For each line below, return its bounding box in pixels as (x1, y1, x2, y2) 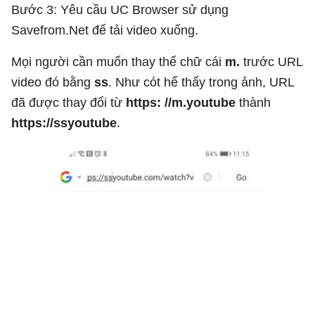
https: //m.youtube (126, 95, 236, 110)
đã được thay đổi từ (11, 95, 126, 110)
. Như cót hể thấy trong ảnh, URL (108, 75, 294, 89)
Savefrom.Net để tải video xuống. (11, 22, 198, 37)
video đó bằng (11, 75, 94, 89)
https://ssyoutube (11, 115, 117, 130)
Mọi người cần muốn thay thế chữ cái (11, 54, 221, 69)
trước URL (240, 54, 302, 69)
